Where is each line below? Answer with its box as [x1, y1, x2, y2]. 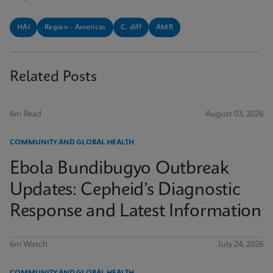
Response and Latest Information [10, 203, 261, 221]
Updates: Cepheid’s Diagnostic [10, 182, 241, 199]
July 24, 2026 [218, 241, 263, 249]
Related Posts [10, 70, 97, 85]
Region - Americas [44, 24, 106, 31]
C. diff [120, 24, 141, 31]
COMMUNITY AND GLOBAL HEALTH [10, 139, 134, 146]
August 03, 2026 [205, 110, 263, 118]
